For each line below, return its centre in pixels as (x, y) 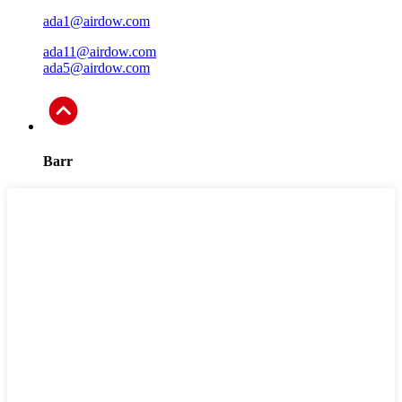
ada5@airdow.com (96, 67)
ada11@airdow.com (100, 51)
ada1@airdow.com (96, 21)
